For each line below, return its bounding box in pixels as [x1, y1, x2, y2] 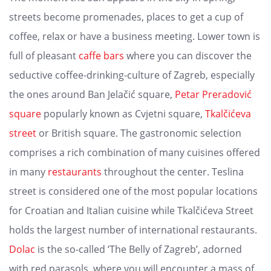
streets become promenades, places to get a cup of [9, 10, 243, 24]
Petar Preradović [175, 88, 252, 102]
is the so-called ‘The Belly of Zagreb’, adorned [35, 243, 242, 256]
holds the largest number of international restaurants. [9, 223, 257, 237]
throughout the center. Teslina [102, 165, 244, 179]
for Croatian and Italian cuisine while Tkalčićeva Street [9, 204, 253, 218]
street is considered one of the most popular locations [9, 184, 258, 198]
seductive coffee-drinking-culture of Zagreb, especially [9, 68, 255, 82]
